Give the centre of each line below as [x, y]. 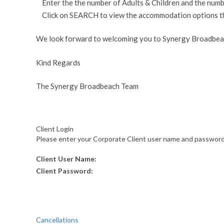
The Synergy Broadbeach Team [87, 86]
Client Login [55, 128]
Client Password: [64, 170]
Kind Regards [58, 62]
